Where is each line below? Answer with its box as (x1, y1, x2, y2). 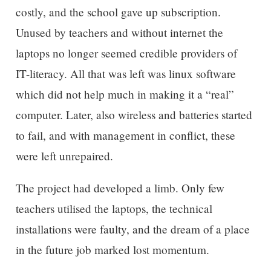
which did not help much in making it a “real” (15, 86, 234, 102)
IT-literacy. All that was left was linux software (15, 65, 236, 81)
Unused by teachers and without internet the (15, 24, 223, 40)
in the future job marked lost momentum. (15, 242, 209, 258)
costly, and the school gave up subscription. (15, 4, 221, 19)
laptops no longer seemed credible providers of (15, 45, 237, 60)
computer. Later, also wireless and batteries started (15, 106, 252, 122)
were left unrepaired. (15, 148, 113, 163)
